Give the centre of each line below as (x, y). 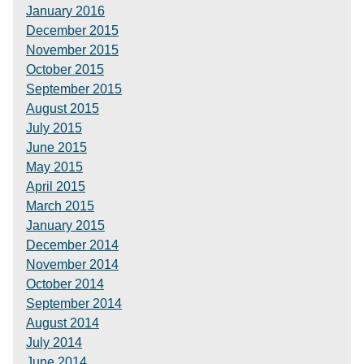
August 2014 (63, 323)
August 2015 (63, 108)
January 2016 (65, 11)
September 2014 (74, 303)
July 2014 (54, 342)
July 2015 (54, 128)
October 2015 (65, 69)
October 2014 (65, 284)
